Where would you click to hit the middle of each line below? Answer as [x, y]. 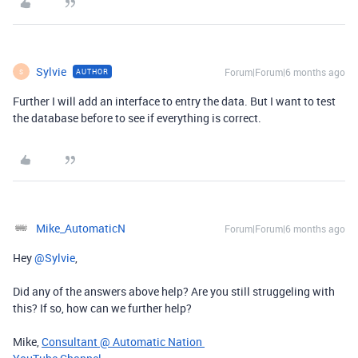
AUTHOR [92, 72]
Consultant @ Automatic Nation [123, 342]
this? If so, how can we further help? [102, 308]
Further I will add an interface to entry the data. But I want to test [174, 101]
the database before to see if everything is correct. [137, 118]
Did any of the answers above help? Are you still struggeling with [174, 292]
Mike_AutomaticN [81, 229]
